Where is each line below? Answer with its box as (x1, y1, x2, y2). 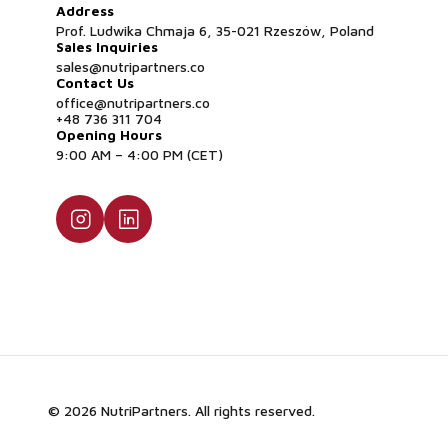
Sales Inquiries (56, 38, 158, 55)
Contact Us (56, 74, 134, 91)
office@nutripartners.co (56, 94, 210, 111)
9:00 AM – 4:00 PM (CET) (56, 146, 223, 163)
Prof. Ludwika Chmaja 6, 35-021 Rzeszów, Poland (56, 22, 374, 39)
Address (56, 2, 114, 19)
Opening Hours (56, 126, 162, 143)
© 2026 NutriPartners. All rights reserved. (48, 402, 315, 419)
